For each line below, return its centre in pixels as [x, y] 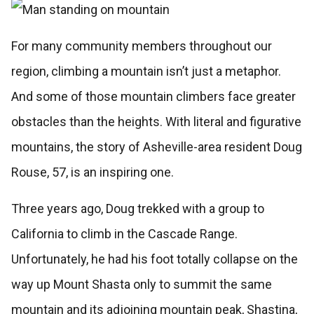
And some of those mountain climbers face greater [153, 97]
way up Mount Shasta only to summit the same [141, 285]
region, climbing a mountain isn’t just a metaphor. [146, 71]
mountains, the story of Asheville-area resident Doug [156, 147]
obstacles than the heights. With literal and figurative [156, 122]
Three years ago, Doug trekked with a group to [137, 209]
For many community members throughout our [141, 46]
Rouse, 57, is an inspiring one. [92, 172]
